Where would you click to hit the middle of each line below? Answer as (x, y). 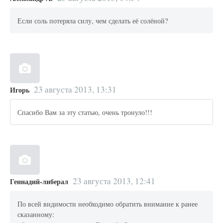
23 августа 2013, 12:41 (114, 181)
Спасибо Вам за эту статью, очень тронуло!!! (85, 112)
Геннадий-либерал (39, 182)
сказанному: (36, 214)
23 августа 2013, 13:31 (75, 90)
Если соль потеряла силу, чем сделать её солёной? (93, 20)
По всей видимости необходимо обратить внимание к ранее (108, 204)
